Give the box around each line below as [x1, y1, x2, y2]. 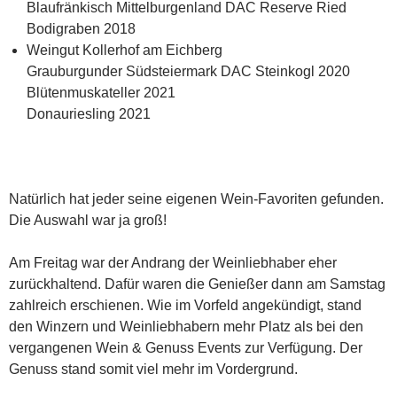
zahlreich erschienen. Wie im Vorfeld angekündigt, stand [9, 298, 362, 314]
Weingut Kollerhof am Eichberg [27, 43, 222, 58]
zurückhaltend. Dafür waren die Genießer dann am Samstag [9, 276, 385, 292]
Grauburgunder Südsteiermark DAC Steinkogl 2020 [27, 64, 350, 80]
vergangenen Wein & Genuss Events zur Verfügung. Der [9, 340, 362, 356]
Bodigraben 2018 [27, 21, 136, 37]
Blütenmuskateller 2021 [27, 85, 175, 101]
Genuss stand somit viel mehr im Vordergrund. [9, 362, 298, 378]
